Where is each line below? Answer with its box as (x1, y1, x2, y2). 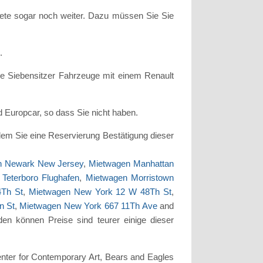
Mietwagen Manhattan (89, 159, 174, 169)
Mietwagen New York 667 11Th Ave (19, 201, 157, 211)
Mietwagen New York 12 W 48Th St (28, 187, 172, 197)
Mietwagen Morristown (85, 173, 174, 183)
